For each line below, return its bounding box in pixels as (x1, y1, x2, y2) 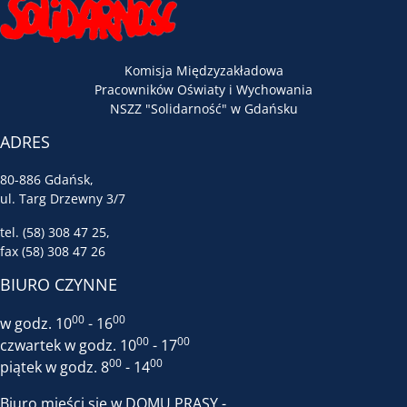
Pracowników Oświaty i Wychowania (94, 81, 313, 98)
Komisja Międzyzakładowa (124, 62, 283, 79)
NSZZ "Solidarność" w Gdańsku (109, 100, 298, 117)
